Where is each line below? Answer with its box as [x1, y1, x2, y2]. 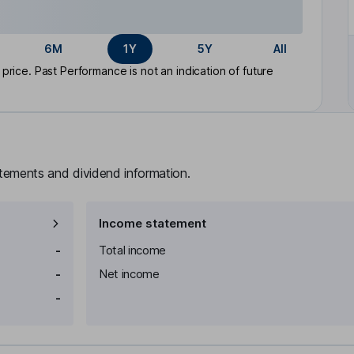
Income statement [99, 216, 206, 231]
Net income [99, 266, 160, 281]
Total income [99, 243, 167, 258]
